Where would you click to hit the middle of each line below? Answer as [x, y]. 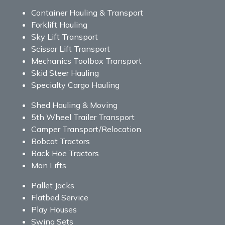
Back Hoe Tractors [65, 153]
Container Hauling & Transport [87, 12]
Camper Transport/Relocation [86, 129]
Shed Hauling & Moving [74, 105]
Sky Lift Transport [65, 36]
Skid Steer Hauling [65, 73]
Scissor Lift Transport [71, 48]
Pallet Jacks [53, 185]
